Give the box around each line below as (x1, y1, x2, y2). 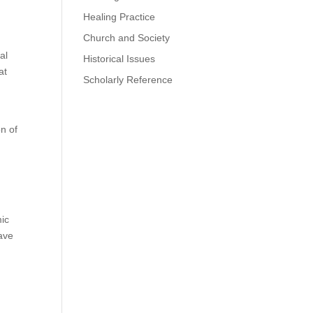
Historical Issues (83, 53, 156, 64)
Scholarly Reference (83, 74, 173, 85)
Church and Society (83, 32, 170, 43)
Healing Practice (83, 11, 156, 22)
